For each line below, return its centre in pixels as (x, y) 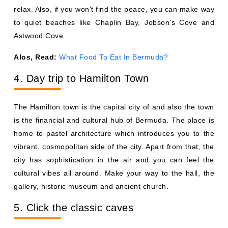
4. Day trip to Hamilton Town (81, 78)
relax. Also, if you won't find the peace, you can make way (114, 9)
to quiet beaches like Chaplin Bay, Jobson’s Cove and (114, 22)
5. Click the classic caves (74, 208)
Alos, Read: (36, 57)
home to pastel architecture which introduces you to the (114, 133)
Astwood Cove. (40, 36)
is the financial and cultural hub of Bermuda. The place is (114, 120)
